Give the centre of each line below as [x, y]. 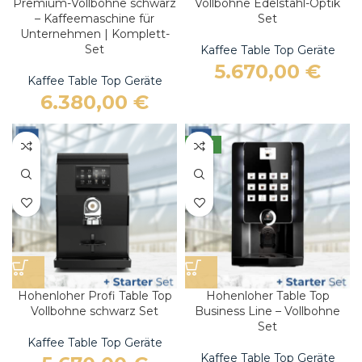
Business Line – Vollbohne [267, 311]
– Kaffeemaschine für [95, 19]
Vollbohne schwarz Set [95, 311]
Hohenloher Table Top [267, 296]
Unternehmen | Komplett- [95, 34]
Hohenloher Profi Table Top [95, 296]
